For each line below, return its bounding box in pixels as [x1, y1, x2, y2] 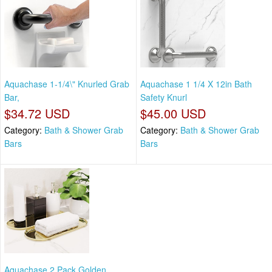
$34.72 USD [4, 104, 70, 122]
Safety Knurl [140, 90, 187, 103]
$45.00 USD [140, 104, 206, 122]
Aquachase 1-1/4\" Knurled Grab [4, 77, 129, 90]
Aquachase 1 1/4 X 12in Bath [140, 77, 252, 90]
